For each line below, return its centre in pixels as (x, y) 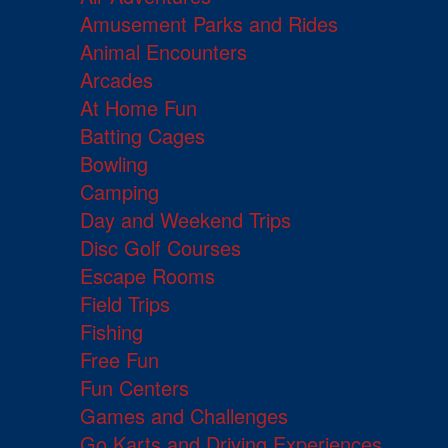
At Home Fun (138, 108)
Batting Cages (142, 136)
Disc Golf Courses (160, 248)
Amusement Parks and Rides (209, 24)
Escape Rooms (147, 276)
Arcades (116, 80)
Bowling (114, 164)
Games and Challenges (184, 416)
